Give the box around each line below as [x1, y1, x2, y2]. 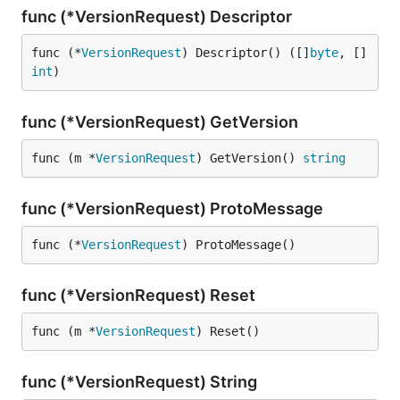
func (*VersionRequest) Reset [21, 286, 259, 304]
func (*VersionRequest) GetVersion [21, 112, 302, 131]
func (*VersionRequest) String [21, 372, 261, 391]
